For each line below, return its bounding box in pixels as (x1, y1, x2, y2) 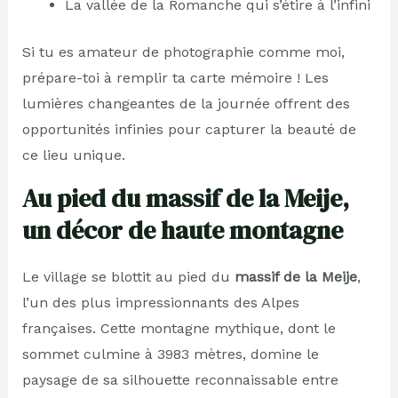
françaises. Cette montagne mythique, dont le (21, 320, 336, 338)
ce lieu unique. (21, 147, 125, 164)
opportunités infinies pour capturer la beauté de (21, 121, 356, 139)
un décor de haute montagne (21, 213, 343, 248)
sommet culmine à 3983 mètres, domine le (21, 346, 319, 363)
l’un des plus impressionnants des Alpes (21, 294, 299, 312)
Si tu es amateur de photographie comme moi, (21, 44, 345, 61)
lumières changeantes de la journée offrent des (21, 95, 350, 113)
